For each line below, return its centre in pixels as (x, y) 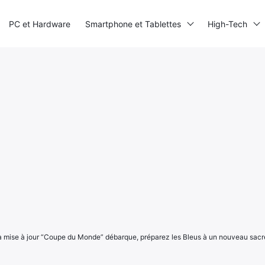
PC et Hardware (40, 24)
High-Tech (227, 24)
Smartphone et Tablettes (133, 24)
